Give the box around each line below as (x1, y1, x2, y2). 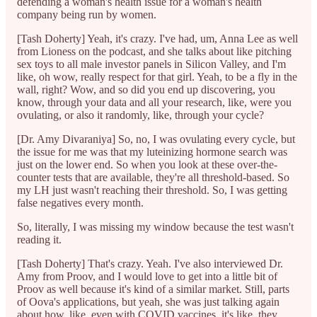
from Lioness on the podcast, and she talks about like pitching (17, 45, 292, 57)
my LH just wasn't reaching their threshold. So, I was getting (17, 183, 287, 196)
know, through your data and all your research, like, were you (17, 96, 292, 108)
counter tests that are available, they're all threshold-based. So (17, 171, 289, 183)
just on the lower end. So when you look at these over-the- (17, 158, 277, 171)
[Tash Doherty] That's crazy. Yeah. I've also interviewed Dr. (17, 257, 283, 270)
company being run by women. (17, 8, 156, 21)
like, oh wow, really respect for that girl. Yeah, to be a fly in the (17, 70, 297, 83)
